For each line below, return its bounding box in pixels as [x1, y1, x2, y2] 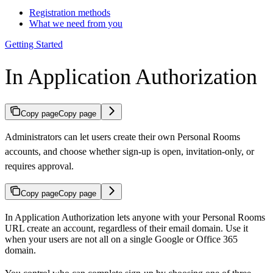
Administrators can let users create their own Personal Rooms [5, 132, 240, 143]
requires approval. [5, 161, 74, 172]
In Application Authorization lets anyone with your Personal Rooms [5, 212, 265, 223]
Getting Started [5, 38, 63, 49]
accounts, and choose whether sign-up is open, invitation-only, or [5, 146, 254, 157]
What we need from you [29, 18, 122, 29]
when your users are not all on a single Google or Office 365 [5, 234, 238, 245]
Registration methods [29, 7, 110, 18]
